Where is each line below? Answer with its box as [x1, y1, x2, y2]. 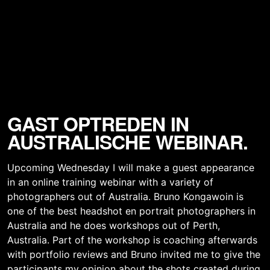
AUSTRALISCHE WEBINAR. [7, 128, 248, 156]
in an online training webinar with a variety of [7, 176, 213, 189]
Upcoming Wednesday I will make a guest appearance [7, 162, 254, 174]
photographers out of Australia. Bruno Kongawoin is [7, 190, 243, 203]
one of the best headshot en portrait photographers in [7, 205, 256, 218]
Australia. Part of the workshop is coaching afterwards [7, 234, 257, 246]
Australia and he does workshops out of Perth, [7, 219, 220, 232]
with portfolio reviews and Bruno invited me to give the [7, 248, 260, 261]
